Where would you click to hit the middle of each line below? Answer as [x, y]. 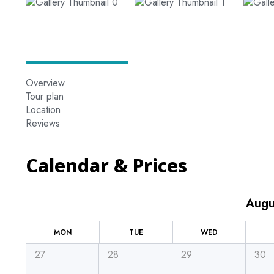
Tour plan [45, 96]
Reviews [43, 123]
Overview [45, 83]
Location [43, 109]
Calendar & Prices [106, 165]
